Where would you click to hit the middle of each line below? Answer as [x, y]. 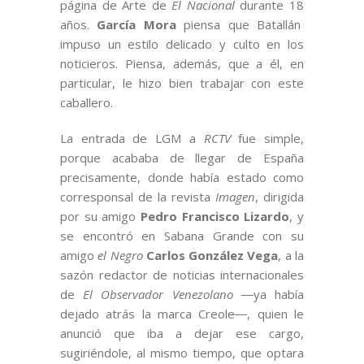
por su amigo [100, 217]
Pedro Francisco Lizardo [215, 217]
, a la [291, 256]
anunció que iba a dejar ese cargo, [182, 334]
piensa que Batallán [240, 25]
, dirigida [279, 197]
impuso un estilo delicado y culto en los [182, 44]
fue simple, [267, 139]
